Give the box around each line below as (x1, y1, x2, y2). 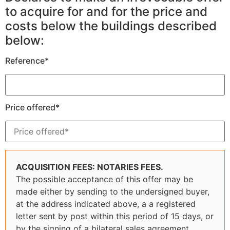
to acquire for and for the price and (5, 4, 207, 19)
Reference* (5, 55, 49, 66)
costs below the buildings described (5, 18, 217, 33)
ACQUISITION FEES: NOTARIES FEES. (16, 161, 163, 172)
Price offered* (5, 102, 60, 113)
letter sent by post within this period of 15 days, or (16, 210, 214, 221)
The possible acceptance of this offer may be (16, 174, 193, 184)
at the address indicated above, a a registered (16, 198, 196, 209)
